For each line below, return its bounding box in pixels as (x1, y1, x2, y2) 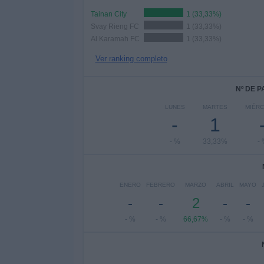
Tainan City (90, 10, 127, 18)
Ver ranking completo (95, 54, 167, 63)
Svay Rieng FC (90, 22, 139, 31)
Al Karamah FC (90, 35, 140, 43)
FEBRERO (146, 181, 175, 188)
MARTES (202, 104, 227, 110)
